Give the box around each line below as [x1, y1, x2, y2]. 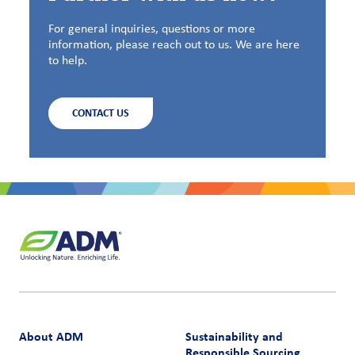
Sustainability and [185, 329, 283, 345]
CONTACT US [72, 105, 129, 120]
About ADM [19, 329, 83, 345]
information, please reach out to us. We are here [48, 38, 300, 52]
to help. [48, 54, 87, 67]
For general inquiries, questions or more [48, 22, 255, 36]
